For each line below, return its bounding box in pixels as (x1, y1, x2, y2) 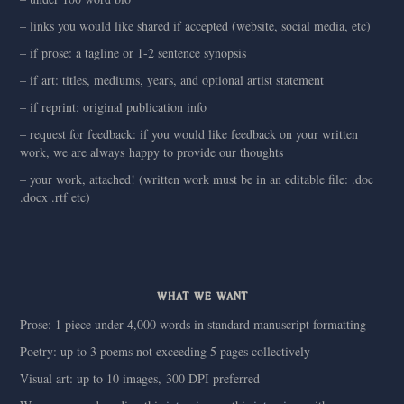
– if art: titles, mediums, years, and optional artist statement (20, 71, 325, 88)
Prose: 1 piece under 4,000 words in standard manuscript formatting (20, 316, 367, 333)
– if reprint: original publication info (20, 98, 207, 115)
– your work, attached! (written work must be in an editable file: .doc (20, 170, 374, 188)
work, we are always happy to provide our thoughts (20, 143, 284, 161)
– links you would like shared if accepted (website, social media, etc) (20, 17, 372, 34)
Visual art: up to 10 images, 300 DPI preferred (20, 370, 261, 387)
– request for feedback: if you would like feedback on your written (20, 125, 359, 142)
